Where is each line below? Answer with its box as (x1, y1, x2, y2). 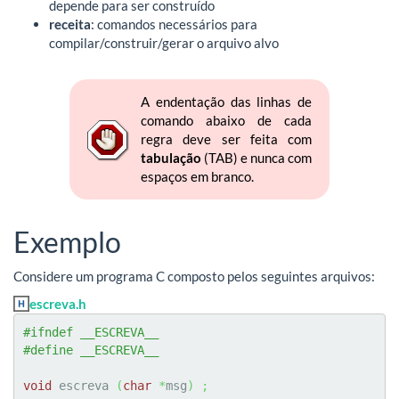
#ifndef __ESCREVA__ (23, 325, 159, 340)
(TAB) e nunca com (200, 149, 313, 166)
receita (49, 15, 91, 32)
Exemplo (13, 224, 121, 259)
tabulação (140, 149, 201, 166)
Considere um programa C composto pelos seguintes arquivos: (13, 267, 375, 284)
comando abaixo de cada (140, 111, 313, 128)
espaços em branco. (140, 167, 254, 184)
